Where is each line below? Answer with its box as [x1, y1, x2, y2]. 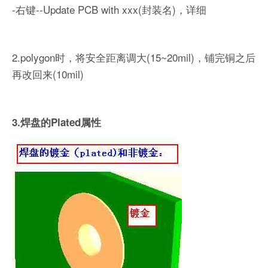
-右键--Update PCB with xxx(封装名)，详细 [12, 2, 206, 17]
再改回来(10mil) [12, 66, 84, 82]
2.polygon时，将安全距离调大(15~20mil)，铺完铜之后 [12, 50, 255, 65]
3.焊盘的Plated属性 [12, 115, 101, 130]
